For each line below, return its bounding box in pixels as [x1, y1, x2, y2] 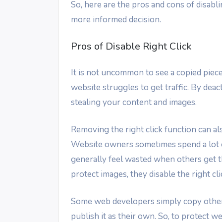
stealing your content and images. [71, 96, 197, 108]
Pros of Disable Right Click [71, 39, 192, 53]
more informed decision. [71, 13, 161, 25]
